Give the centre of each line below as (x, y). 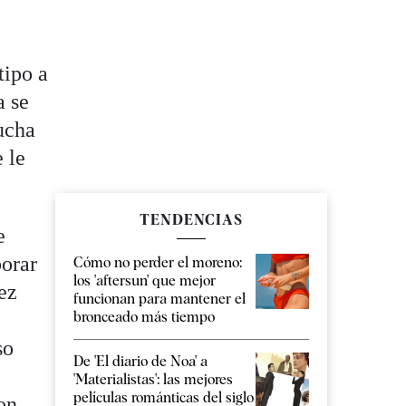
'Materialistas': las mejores (153, 379)
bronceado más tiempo (144, 316)
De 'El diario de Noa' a (140, 361)
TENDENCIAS (191, 219)
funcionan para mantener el (159, 298)
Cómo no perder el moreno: (158, 262)
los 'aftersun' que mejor (145, 280)
